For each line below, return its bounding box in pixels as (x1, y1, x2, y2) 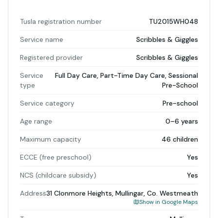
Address (20, 189, 46, 198)
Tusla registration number (20, 17, 102, 26)
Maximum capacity (20, 135, 81, 144)
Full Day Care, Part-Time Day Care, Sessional (55, 71, 198, 80)
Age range (20, 117, 52, 126)
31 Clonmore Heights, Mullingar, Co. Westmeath (46, 189, 198, 198)
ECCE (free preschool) (20, 153, 91, 162)
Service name (20, 35, 63, 44)
